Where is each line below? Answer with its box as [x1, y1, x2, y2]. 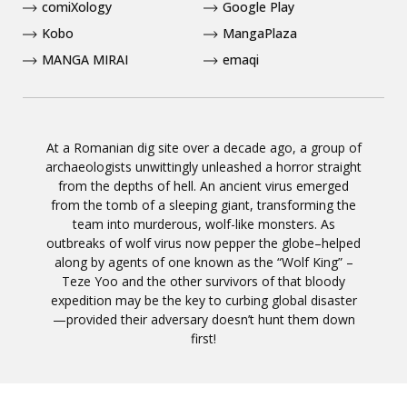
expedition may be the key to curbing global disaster [50, 291, 357, 309]
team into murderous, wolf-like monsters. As [72, 214, 335, 233]
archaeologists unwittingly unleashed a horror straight [45, 157, 362, 175]
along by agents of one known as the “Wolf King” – [54, 253, 353, 271]
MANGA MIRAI [42, 50, 128, 68]
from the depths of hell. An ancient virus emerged [58, 176, 349, 194]
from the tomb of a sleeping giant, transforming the [51, 195, 356, 213]
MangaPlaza [223, 24, 297, 42]
